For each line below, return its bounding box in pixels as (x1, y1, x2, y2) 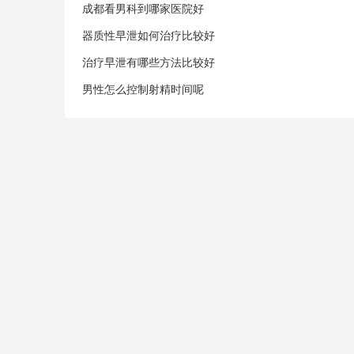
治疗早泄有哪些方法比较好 (82, 57, 215, 69)
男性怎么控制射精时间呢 (82, 84, 204, 96)
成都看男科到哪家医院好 (82, 3, 204, 15)
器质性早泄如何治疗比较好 (82, 30, 215, 42)
